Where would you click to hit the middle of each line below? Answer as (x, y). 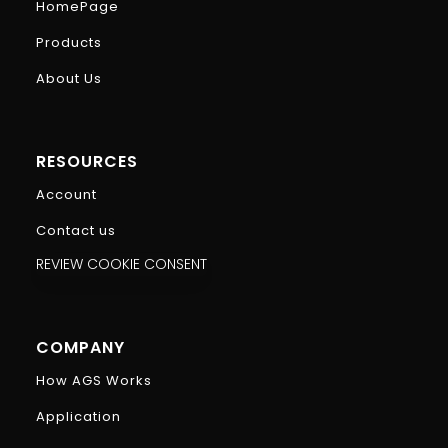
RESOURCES (87, 161)
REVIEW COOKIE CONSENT (122, 263)
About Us (69, 78)
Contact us (76, 230)
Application (79, 416)
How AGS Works (94, 380)
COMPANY (81, 347)
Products (69, 42)
